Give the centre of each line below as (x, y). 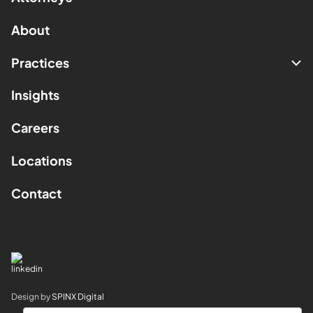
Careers (35, 127)
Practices (40, 62)
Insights (35, 94)
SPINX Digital (78, 296)
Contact (36, 193)
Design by (31, 296)
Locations (42, 160)
